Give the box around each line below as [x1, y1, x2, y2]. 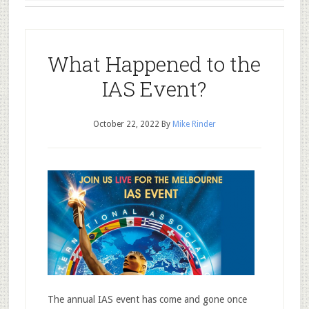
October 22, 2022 [92, 119, 159, 129]
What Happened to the [48, 50, 261, 77]
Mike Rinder [172, 119, 216, 129]
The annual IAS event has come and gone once [47, 294, 247, 305]
